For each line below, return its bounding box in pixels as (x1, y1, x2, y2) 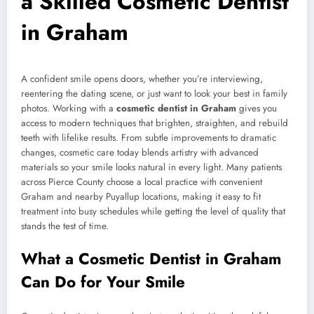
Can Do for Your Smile (21, 270, 185, 293)
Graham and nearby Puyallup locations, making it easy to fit (21, 190, 261, 204)
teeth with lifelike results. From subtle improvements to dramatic (21, 131, 276, 145)
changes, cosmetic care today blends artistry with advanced (21, 146, 259, 160)
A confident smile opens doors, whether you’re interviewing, (21, 72, 263, 86)
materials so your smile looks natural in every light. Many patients (21, 161, 282, 175)
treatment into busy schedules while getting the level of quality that (21, 205, 285, 219)
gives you (236, 102, 277, 116)
